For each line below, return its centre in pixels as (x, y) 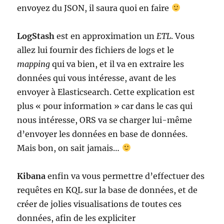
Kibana (32, 176)
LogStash (37, 36)
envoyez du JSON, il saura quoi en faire (94, 8)
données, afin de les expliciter (76, 218)
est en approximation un (107, 36)
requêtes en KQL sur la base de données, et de (107, 190)
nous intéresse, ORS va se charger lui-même (105, 120)
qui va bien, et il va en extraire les (117, 64)
